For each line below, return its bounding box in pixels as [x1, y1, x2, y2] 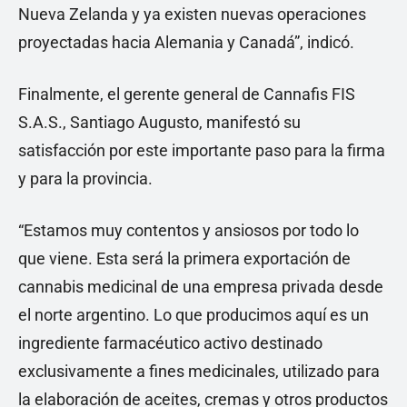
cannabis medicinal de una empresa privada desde [18, 277, 383, 296]
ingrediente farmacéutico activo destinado [18, 333, 323, 352]
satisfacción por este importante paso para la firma [18, 141, 385, 160]
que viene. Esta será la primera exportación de [18, 249, 351, 268]
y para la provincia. [18, 169, 153, 188]
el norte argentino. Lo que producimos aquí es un [18, 305, 369, 324]
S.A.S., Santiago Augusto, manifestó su [18, 113, 301, 132]
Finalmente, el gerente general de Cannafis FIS [18, 84, 355, 104]
